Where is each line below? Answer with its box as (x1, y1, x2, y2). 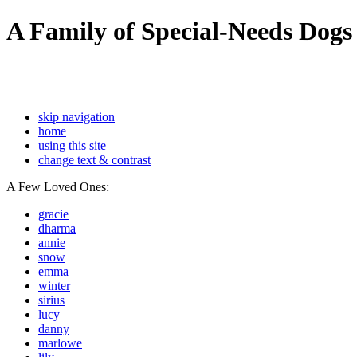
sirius (38, 293, 65, 308)
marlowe (38, 336, 82, 351)
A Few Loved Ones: (6, 180, 109, 194)
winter (38, 279, 70, 293)
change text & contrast (38, 153, 151, 167)
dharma (38, 222, 76, 236)
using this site (38, 139, 106, 153)
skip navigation (38, 110, 115, 124)
